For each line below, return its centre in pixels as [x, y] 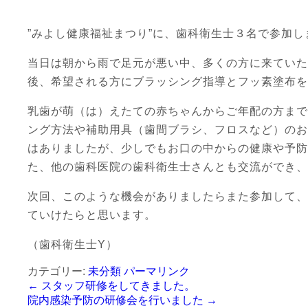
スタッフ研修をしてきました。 [117, 286]
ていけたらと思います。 [92, 215]
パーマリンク [157, 271]
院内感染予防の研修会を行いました [117, 300]
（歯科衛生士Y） [73, 244]
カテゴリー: [58, 271]
